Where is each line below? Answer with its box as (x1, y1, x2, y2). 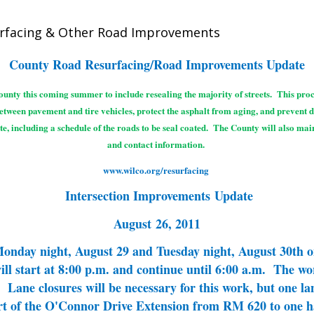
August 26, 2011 (114, 214, 200, 233)
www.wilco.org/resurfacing (102, 163, 209, 177)
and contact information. (107, 137, 205, 151)
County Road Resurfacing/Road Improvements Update (9, 55, 305, 74)
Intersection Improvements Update (65, 186, 253, 205)
